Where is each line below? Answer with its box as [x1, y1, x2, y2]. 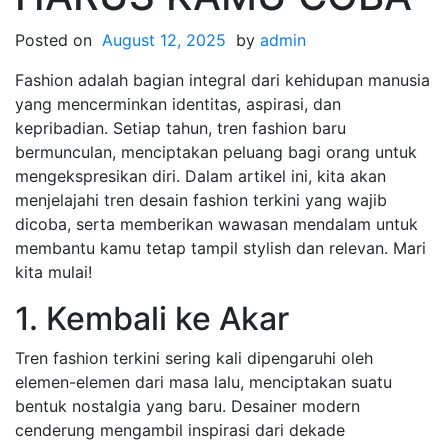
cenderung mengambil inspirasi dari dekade [15, 420, 345, 440]
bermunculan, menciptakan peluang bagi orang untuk [15, 142, 417, 162]
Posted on [15, 30, 97, 50]
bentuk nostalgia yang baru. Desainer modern [15, 396, 360, 416]
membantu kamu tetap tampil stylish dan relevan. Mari [15, 238, 426, 258]
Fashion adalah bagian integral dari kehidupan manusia [15, 70, 430, 90]
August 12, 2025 [102, 30, 226, 50]
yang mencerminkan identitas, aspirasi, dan [15, 94, 341, 114]
